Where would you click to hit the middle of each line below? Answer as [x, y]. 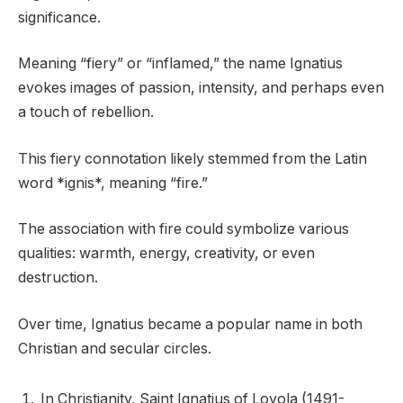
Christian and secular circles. [115, 349]
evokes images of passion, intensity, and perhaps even [201, 88]
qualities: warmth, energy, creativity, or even [166, 254]
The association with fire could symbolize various [184, 229]
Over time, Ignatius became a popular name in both [190, 325]
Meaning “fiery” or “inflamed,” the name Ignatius [180, 64]
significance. [59, 17]
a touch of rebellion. [86, 112]
